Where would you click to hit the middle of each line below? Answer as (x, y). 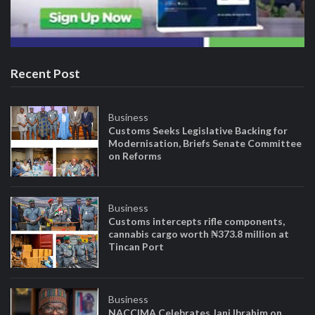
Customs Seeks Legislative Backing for (198, 130)
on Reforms (136, 155)
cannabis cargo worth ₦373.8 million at (199, 234)
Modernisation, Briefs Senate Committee (205, 143)
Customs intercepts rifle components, (197, 221)
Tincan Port (136, 247)
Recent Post (45, 74)
